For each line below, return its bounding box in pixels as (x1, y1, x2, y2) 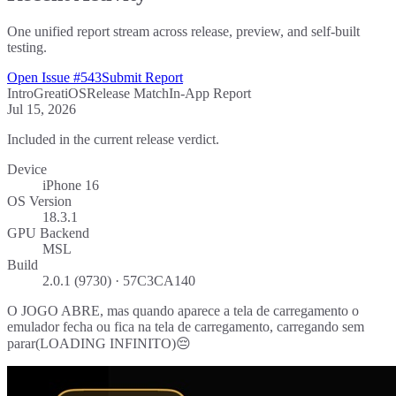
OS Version (7, 193, 72, 209)
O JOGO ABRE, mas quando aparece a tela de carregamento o (7, 302, 359, 318)
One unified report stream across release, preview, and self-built (7, 23, 360, 39)
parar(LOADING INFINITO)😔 (7, 335, 191, 351)
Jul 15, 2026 (7, 101, 76, 117)
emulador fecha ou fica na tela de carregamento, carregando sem (7, 318, 364, 334)
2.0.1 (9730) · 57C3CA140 (42, 272, 195, 288)
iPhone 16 (42, 177, 99, 193)
